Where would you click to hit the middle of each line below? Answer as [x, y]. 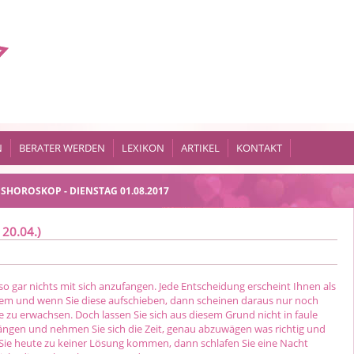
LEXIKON [143, 148]
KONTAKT [259, 148]
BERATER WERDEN [62, 148]
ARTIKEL [200, 148]
